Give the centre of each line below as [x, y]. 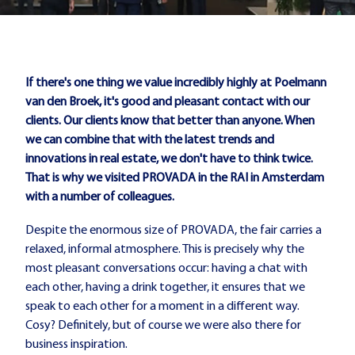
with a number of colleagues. [100, 198]
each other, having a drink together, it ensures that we [165, 287]
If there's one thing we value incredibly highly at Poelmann [176, 84]
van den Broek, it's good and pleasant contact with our [168, 103]
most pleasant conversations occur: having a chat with [166, 268]
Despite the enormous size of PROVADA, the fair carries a [174, 230]
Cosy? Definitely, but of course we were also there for [163, 325]
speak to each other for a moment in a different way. [162, 306]
